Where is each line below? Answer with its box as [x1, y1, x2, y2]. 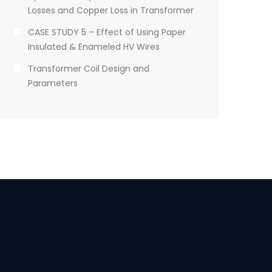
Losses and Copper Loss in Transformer [28, 4, 194, 16]
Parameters [28, 76, 78, 89]
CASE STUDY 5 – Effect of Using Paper [28, 25, 186, 38]
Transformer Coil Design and [28, 62, 149, 75]
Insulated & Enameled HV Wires [28, 40, 160, 53]
